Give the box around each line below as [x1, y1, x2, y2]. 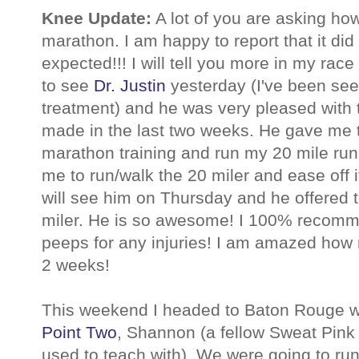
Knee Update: [42, 8, 151, 27]
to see [42, 75, 94, 95]
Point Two [42, 322, 117, 341]
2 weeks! [42, 255, 110, 274]
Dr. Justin [94, 75, 166, 95]
